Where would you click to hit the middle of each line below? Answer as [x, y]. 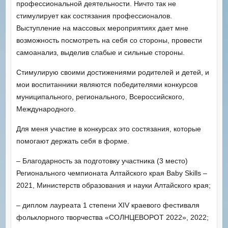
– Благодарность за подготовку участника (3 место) [102, 161]
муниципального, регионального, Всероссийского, [100, 96]
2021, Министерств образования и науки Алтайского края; [113, 185]
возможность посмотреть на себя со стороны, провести [109, 40]
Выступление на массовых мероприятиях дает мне [102, 28]
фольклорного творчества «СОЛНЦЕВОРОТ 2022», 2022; [112, 217]
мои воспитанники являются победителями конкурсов [107, 84]
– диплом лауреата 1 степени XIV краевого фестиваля [108, 205]
